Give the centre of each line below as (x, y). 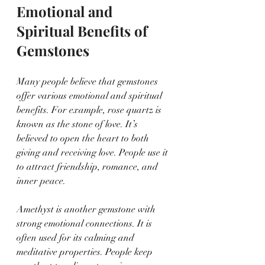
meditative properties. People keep (86, 252)
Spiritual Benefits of (84, 30)
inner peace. (41, 181)
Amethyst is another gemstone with (87, 209)
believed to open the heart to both (84, 138)
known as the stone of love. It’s (78, 124)
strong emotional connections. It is (85, 223)
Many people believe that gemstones (88, 81)
